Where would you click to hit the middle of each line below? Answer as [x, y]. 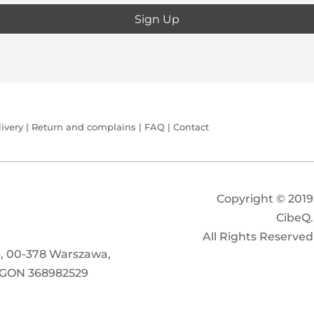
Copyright [246, 199]
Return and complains [84, 127]
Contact [191, 127]
